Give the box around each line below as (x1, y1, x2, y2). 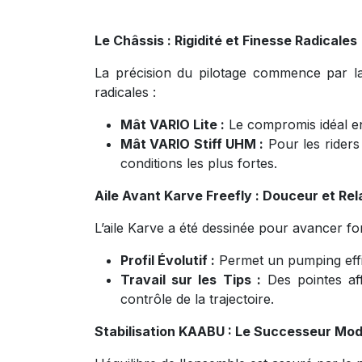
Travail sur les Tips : (120, 271, 261, 288)
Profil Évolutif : (120, 252, 215, 268)
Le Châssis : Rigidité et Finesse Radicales (95, 32, 357, 48)
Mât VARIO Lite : (120, 116, 225, 133)
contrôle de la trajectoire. (120, 291, 274, 307)
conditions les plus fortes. (120, 155, 277, 171)
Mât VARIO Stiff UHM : (120, 136, 264, 152)
